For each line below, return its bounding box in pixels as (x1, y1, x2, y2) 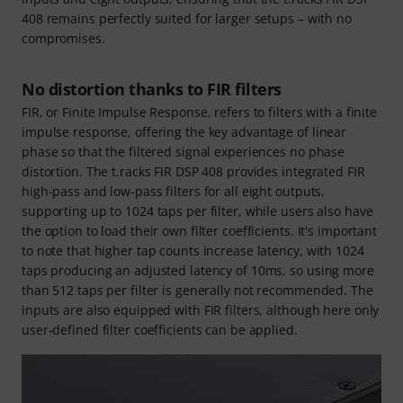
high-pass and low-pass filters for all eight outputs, (22, 182, 326, 200)
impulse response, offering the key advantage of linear (22, 122, 347, 140)
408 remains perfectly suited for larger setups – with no (22, 9, 352, 27)
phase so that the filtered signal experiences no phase (22, 142, 345, 160)
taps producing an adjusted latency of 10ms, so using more (22, 261, 374, 279)
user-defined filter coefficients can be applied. (22, 320, 298, 338)
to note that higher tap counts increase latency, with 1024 (22, 241, 364, 259)
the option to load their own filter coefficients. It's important (22, 221, 377, 239)
